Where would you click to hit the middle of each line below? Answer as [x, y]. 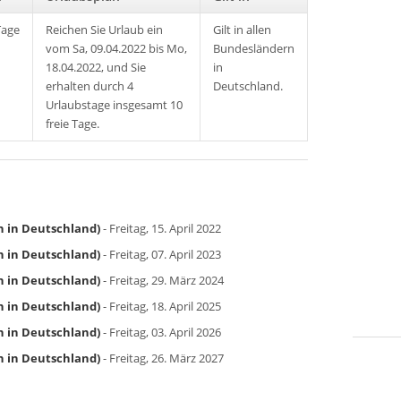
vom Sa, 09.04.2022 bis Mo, [116, 48]
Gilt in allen [242, 30]
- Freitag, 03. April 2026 [161, 332]
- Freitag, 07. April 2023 [161, 254]
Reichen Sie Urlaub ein [104, 30]
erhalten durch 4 [90, 86]
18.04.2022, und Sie [96, 67]
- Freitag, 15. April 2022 [161, 228]
